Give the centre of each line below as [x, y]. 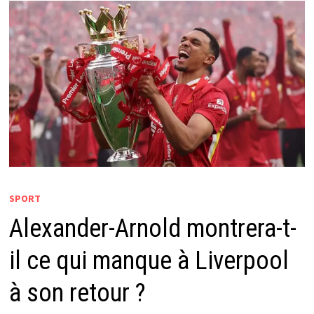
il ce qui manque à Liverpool [149, 261]
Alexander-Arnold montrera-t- [152, 229]
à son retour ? [77, 293]
